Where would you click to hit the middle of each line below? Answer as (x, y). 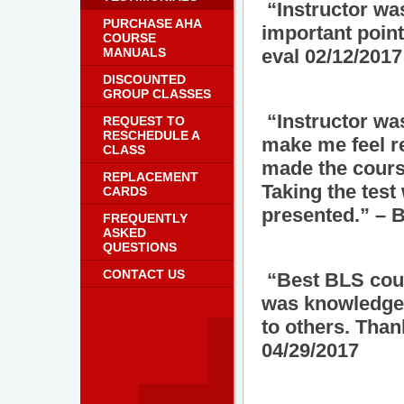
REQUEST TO (144, 121)
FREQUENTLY (145, 218)
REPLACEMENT (151, 177)
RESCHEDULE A (151, 135)
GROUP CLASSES (157, 94)
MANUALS (134, 52)
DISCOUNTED (144, 79)
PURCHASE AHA (152, 23)
